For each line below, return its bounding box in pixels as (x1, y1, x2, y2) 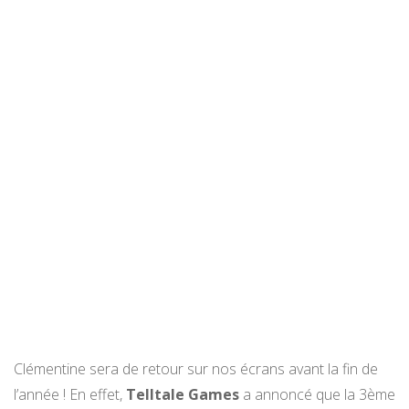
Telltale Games (126, 384, 239, 405)
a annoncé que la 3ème (239, 384, 395, 405)
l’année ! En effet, (14, 384, 126, 405)
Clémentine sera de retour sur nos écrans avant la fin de (14, 359, 378, 380)
